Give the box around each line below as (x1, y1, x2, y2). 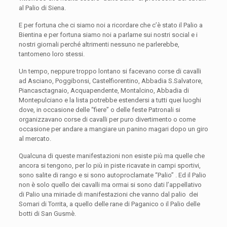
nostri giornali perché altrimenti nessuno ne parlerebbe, (18, 41, 179, 49)
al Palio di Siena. (18, 4, 66, 12)
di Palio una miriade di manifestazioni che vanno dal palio (18, 191, 186, 199)
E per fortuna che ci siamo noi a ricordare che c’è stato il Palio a (18, 21, 203, 29)
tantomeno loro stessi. (18, 50, 85, 58)
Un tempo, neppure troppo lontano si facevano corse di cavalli (18, 67, 201, 75)
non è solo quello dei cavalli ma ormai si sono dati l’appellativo (18, 181, 202, 189)
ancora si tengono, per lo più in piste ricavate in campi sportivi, (18, 162, 201, 170)
